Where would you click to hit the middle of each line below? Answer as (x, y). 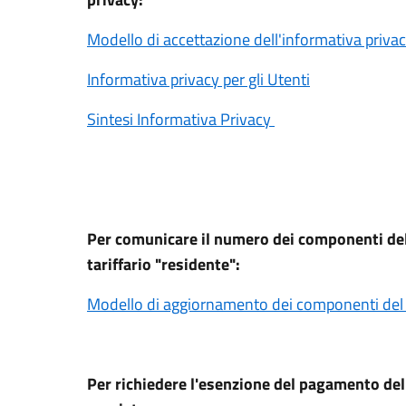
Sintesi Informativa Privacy (181, 119)
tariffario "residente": (164, 264)
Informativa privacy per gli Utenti (198, 79)
